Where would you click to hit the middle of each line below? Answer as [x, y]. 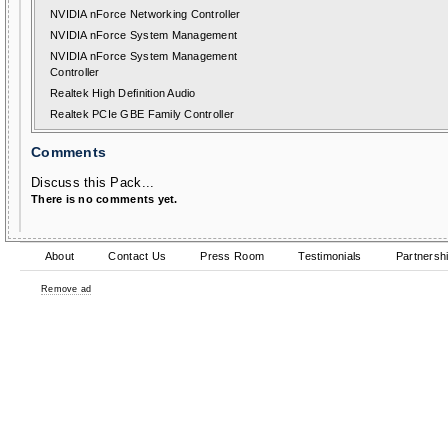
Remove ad [66, 289]
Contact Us [137, 256]
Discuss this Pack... [93, 182]
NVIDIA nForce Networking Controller [145, 14]
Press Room [232, 256]
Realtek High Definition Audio [123, 93]
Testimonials [330, 256]
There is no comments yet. [104, 199]
